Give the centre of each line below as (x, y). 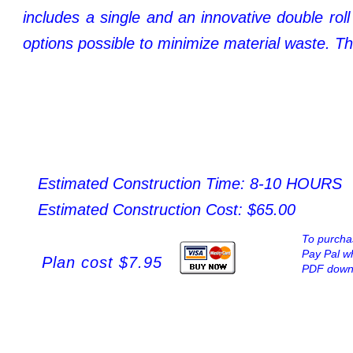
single (120, 17)
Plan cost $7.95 (102, 262)
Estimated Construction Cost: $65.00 (167, 210)
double (300, 17)
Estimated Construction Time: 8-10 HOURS (190, 183)
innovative (236, 17)
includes (51, 17)
